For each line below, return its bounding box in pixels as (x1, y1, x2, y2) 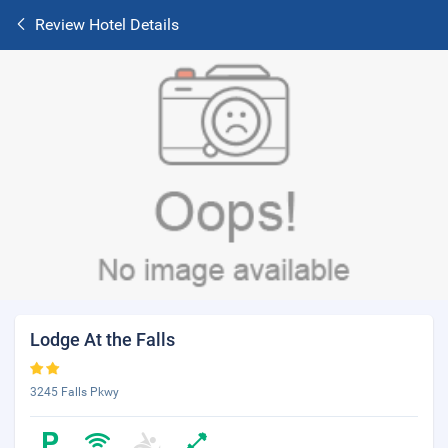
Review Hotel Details (35, 15, 179, 34)
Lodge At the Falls (30, 329, 175, 350)
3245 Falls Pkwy (30, 385, 119, 399)
